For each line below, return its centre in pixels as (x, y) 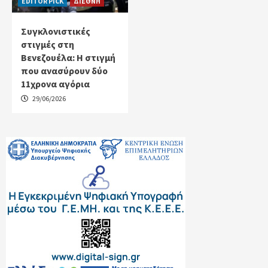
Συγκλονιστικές (56, 31)
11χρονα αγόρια (55, 83)
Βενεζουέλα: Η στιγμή (68, 57)
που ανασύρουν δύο (64, 70)
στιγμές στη (48, 44)
